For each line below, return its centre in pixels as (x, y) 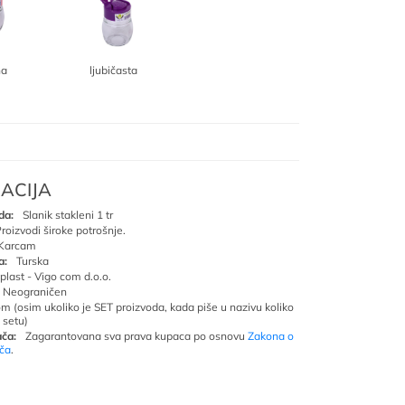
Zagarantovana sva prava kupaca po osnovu (137, 336)
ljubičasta (113, 70)
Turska (33, 261)
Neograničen (35, 292)
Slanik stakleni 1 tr (68, 215)
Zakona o (271, 336)
